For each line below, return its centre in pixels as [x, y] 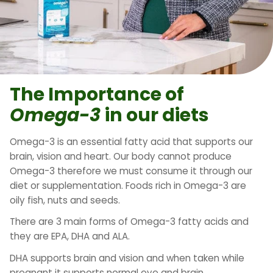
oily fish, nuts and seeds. [65, 200]
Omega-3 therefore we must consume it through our [131, 171]
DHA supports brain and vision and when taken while [127, 258]
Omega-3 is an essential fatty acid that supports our [131, 142]
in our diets [157, 115]
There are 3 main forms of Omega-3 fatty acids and [129, 222]
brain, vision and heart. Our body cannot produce [121, 157]
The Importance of [97, 95]
